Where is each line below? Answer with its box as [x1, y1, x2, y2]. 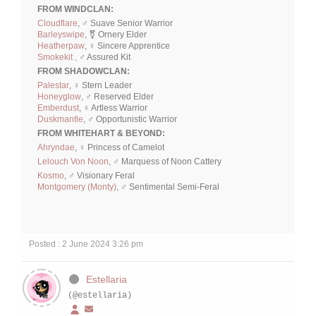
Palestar [37, 80, 69, 90]
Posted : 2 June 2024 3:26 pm [29, 238, 143, 249]
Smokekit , [37, 51, 79, 62]
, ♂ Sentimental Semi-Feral [116, 181, 219, 192]
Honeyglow [37, 91, 81, 102]
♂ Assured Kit [79, 51, 130, 62]
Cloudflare [37, 18, 78, 28]
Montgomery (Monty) [37, 181, 116, 192]
